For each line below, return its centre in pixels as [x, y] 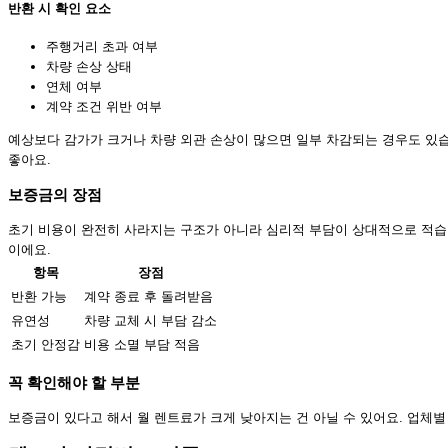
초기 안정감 [45, 344]
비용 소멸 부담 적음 [142, 344]
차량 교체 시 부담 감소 [150, 320]
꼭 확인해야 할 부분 [74, 383]
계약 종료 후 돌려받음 [148, 296]
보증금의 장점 [55, 194]
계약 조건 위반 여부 [104, 106]
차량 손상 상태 [89, 66]
